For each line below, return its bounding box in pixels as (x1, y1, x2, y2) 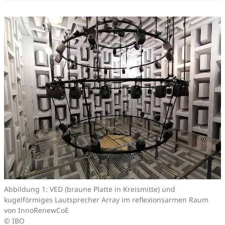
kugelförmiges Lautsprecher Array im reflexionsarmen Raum (4, 194, 208, 204)
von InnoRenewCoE (4, 205, 69, 215)
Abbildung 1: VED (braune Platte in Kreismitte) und (4, 184, 175, 194)
